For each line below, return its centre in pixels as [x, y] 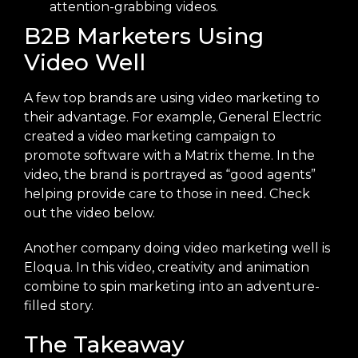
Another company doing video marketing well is [177, 248]
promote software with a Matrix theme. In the [169, 155]
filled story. [59, 306]
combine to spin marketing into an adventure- [172, 286]
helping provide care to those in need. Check [167, 194]
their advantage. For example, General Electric [173, 117]
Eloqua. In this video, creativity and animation [167, 267]
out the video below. [89, 213]
